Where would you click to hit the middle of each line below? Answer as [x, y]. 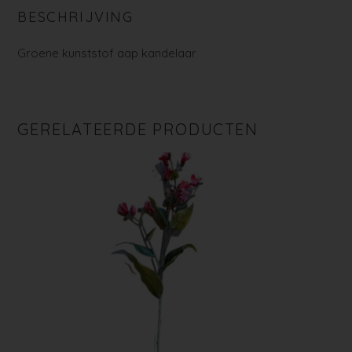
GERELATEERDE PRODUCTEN [138, 129]
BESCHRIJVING [75, 16]
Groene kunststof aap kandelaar [107, 53]
